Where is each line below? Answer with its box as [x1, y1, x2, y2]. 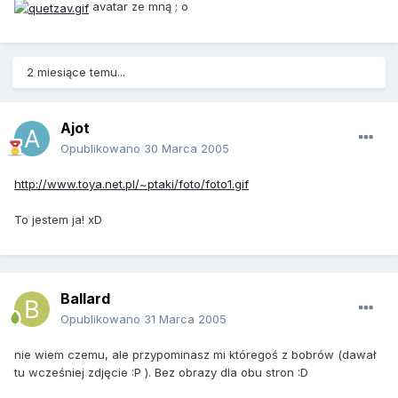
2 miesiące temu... [27, 65, 125, 80]
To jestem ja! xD [14, 212, 102, 227]
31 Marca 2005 [144, 312, 227, 327]
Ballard [60, 290, 110, 308]
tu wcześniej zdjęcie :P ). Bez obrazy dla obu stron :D [14, 365, 308, 380]
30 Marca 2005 [144, 141, 229, 156]
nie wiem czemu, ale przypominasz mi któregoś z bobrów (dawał [14, 347, 376, 362]
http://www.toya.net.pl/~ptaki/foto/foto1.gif [14, 177, 249, 192]
